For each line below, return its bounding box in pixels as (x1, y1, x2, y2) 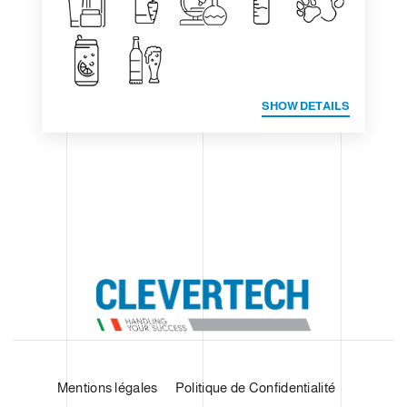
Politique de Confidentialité (174, 379, 336, 395)
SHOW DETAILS (261, 98, 350, 113)
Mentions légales (56, 379, 158, 395)
